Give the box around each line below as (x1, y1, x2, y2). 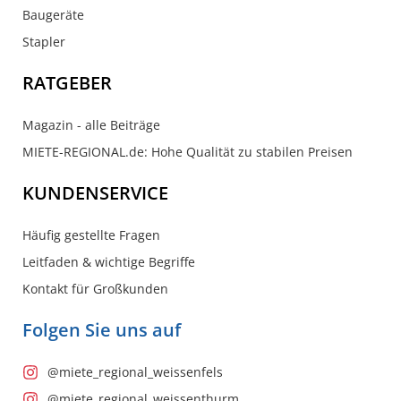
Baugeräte (22, 6, 84, 23)
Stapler (22, 33, 65, 50)
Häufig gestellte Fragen (22, 226, 160, 243)
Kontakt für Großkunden (22, 280, 168, 297)
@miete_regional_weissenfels (47, 363, 223, 380)
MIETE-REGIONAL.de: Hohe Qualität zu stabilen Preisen (22, 143, 353, 160)
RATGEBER (22, 71, 112, 95)
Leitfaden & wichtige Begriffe (22, 253, 195, 270)
